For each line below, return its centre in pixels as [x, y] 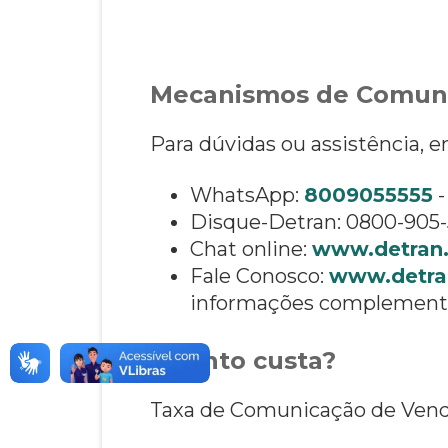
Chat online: [251, 248]
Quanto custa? [243, 360]
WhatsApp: [247, 194]
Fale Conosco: [259, 275]
